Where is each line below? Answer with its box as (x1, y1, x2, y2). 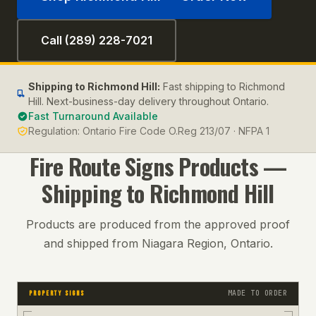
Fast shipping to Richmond (163, 80, 285, 92)
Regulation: (28, 125, 83, 137)
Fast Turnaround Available (28, 110, 158, 122)
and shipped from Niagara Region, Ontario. (43, 236, 273, 250)
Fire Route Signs (29, 150, 174, 183)
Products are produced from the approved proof (26, 217, 290, 231)
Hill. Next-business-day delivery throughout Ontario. (28, 95, 269, 107)
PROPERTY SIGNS (29, 289, 85, 298)
